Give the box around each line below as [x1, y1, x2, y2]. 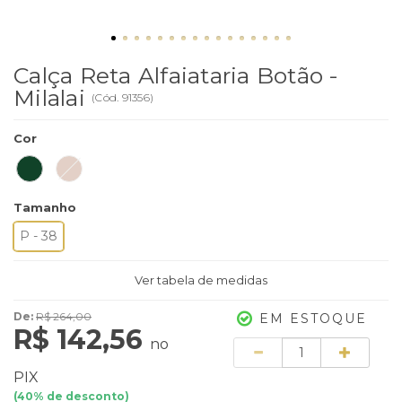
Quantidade [214, 337, 293, 353]
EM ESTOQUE [258, 310, 367, 327]
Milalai [13, 83, 92, 111]
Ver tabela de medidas [135, 272, 267, 287]
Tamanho [13, 199, 76, 214]
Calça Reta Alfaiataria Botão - [13, 61, 339, 89]
